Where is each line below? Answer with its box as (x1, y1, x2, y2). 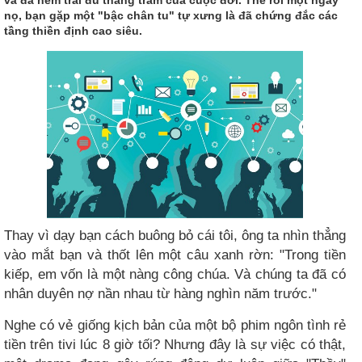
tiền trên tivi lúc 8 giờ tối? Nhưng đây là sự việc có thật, (4, 336, 346, 353)
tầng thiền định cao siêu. (4, 23, 142, 37)
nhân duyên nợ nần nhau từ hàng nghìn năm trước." (4, 285, 317, 302)
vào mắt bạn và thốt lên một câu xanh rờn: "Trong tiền (4, 246, 346, 263)
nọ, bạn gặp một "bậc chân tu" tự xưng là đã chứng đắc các (4, 8, 338, 22)
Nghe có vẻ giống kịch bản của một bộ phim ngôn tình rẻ (4, 317, 346, 334)
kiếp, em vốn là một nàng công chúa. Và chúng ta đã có (4, 266, 346, 283)
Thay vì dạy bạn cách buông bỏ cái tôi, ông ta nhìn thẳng (4, 227, 346, 244)
